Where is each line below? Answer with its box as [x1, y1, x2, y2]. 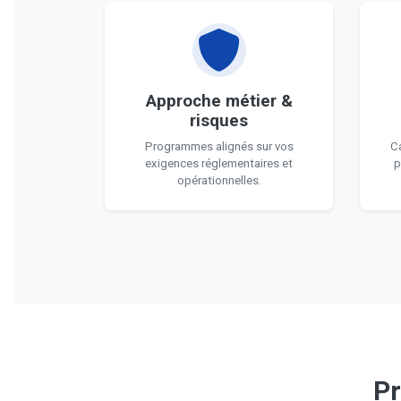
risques [190, 111, 248, 131]
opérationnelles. [176, 174, 261, 187]
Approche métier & [145, 91, 293, 111]
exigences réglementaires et [145, 157, 293, 170]
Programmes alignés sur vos [144, 140, 294, 153]
